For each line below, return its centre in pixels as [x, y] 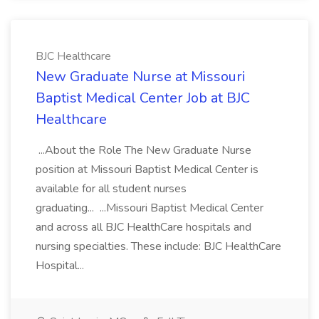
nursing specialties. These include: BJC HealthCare [158, 246]
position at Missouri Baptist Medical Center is [147, 169]
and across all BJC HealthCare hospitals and [143, 227]
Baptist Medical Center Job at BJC [143, 98]
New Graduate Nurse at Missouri [141, 77]
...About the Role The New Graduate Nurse [143, 150]
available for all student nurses [111, 189]
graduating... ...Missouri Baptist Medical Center [150, 208]
